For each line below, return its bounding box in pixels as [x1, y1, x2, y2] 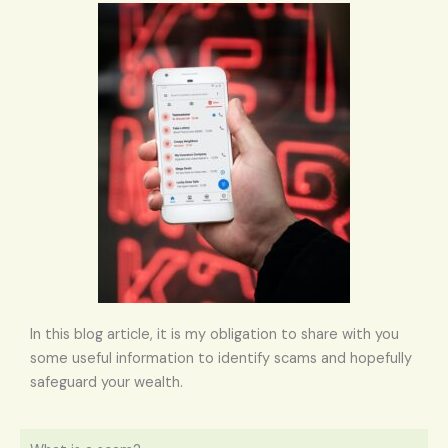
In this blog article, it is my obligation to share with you [30, 324, 399, 344]
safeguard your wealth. [30, 372, 183, 392]
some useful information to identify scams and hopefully [30, 348, 412, 368]
